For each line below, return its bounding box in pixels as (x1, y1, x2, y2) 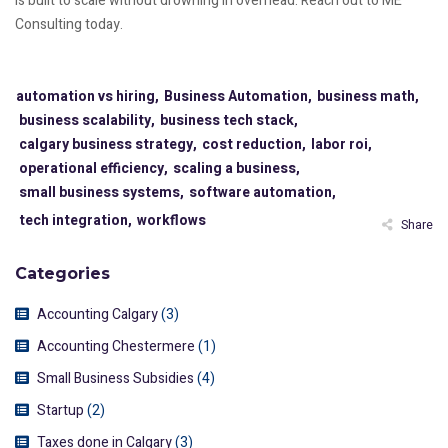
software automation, (189, 182, 336, 204)
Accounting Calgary (37, 304, 158, 326)
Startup (37, 400, 84, 422)
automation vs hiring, (16, 86, 159, 108)
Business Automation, (164, 86, 312, 108)
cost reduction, (202, 134, 306, 156)
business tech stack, (160, 110, 298, 132)
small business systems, (19, 182, 184, 204)
